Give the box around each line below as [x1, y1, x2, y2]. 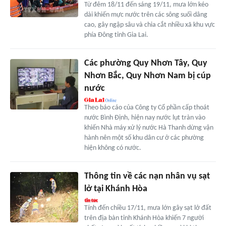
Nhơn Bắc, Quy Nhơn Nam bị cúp [84, 71, 211, 81]
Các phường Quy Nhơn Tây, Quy [84, 58, 207, 68]
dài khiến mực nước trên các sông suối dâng [84, 11, 207, 19]
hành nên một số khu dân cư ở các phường [84, 134, 204, 142]
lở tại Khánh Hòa [84, 184, 147, 194]
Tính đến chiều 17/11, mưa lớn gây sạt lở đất [84, 204, 211, 212]
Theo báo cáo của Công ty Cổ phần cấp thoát [84, 103, 209, 111]
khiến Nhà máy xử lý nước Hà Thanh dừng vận [84, 124, 213, 132]
